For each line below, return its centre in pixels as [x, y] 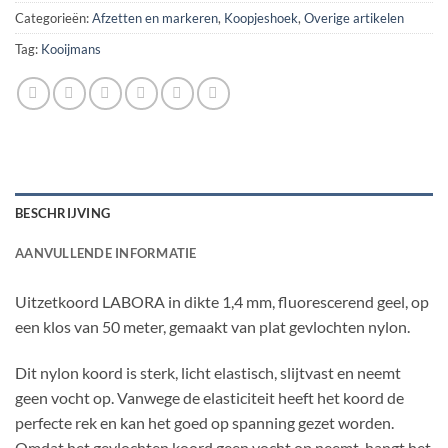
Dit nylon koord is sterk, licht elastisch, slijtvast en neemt [208, 373]
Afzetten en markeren [155, 18]
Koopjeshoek [261, 18]
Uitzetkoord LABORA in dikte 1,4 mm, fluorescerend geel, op [222, 302]
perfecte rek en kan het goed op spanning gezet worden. [204, 423]
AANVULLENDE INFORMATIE [106, 253]
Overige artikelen [354, 18]
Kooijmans [71, 49]
